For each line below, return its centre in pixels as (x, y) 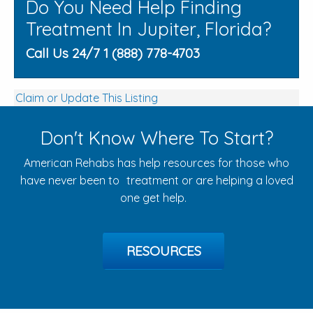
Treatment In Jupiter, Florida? (148, 29)
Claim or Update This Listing (87, 98)
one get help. (156, 198)
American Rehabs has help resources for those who (156, 163)
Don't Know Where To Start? (156, 138)
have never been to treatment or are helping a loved (156, 181)
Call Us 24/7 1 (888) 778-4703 (113, 53)
